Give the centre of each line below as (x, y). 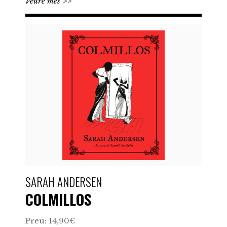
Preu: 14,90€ (50, 221)
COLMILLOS (58, 199)
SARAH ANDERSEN (65, 182)
